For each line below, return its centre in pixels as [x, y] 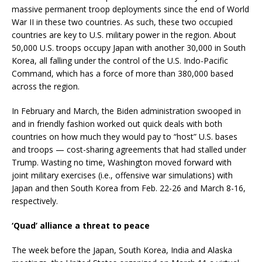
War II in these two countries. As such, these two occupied [122, 22]
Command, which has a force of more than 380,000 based [123, 73]
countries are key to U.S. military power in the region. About [124, 35]
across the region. [46, 86]
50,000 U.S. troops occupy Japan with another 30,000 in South [129, 47]
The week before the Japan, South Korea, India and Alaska [122, 250]
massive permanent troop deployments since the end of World [130, 9]
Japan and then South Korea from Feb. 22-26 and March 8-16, [129, 188]
